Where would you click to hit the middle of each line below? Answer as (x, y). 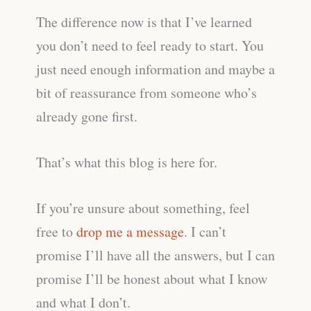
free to (56, 231)
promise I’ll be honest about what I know (152, 278)
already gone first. (87, 116)
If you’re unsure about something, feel (143, 208)
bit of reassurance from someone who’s (146, 92)
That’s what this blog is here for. (127, 162)
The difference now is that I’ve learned (144, 22)
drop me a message (130, 231)
